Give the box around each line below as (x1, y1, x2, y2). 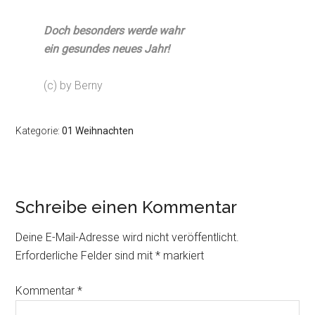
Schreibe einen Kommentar (15, 197, 238, 217)
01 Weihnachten (62, 125, 134, 136)
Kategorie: (15, 125, 63, 136)
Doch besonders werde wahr (44, 24, 184, 37)
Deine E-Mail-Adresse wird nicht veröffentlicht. (15, 231, 240, 244)
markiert (160, 249, 205, 262)
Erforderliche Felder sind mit (15, 249, 156, 262)
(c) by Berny (44, 79, 103, 92)
